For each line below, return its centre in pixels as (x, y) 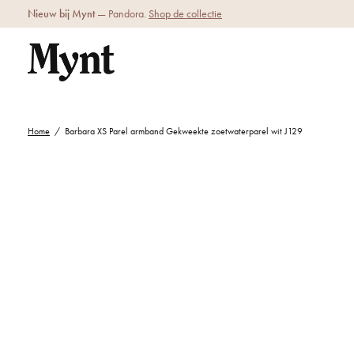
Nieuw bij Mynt (61, 13)
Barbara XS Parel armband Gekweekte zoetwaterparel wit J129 (183, 132)
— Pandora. (122, 13)
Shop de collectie (185, 13)
